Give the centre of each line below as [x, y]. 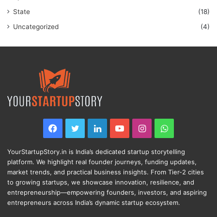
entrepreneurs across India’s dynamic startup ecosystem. [94, 202]
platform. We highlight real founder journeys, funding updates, [102, 162]
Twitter [94, 128]
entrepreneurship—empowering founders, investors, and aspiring [107, 192]
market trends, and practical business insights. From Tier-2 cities [106, 172]
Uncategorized [36, 26]
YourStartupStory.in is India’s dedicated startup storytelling [96, 151]
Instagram [166, 128]
